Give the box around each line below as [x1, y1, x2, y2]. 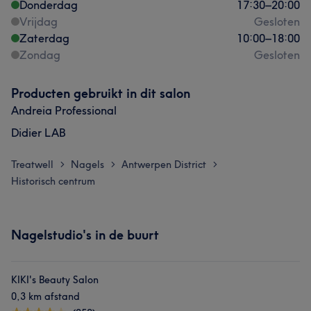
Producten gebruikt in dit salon [11, 85, 190, 101]
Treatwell [11, 158, 53, 171]
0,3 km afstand [11, 290, 80, 303]
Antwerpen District [121, 158, 206, 171]
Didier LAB [11, 126, 66, 140]
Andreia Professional [11, 103, 117, 117]
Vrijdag [19, 15, 58, 28]
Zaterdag [19, 31, 69, 45]
